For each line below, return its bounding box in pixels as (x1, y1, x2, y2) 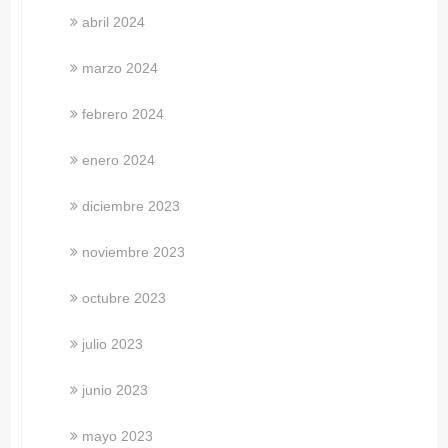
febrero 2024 (82, 105, 165, 122)
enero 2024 (82, 151, 156, 168)
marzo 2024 (82, 59, 159, 76)
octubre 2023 (82, 289, 167, 306)
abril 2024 (82, 13, 146, 30)
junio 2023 (82, 381, 149, 398)
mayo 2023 (82, 427, 154, 444)
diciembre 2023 (82, 197, 181, 214)
